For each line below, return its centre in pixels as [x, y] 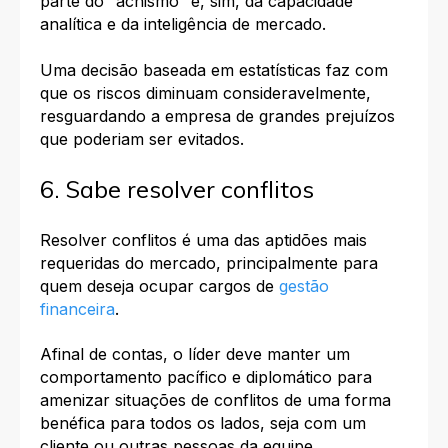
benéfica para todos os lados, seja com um [203, 422]
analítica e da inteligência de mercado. [183, 24]
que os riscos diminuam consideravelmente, [205, 92]
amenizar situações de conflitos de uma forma [215, 399]
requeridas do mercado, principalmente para [209, 262]
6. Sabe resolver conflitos [177, 189]
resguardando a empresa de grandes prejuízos [217, 115]
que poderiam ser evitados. [142, 138]
